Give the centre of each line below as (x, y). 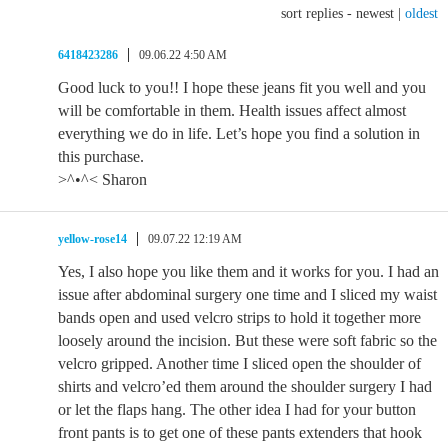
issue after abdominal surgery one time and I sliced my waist (247, 294)
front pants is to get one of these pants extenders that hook (240, 432)
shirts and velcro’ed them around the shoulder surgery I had (245, 386)
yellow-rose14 (92, 239)
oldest (421, 13)
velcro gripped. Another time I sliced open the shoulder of (239, 363)
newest (375, 13)
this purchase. (101, 156)
